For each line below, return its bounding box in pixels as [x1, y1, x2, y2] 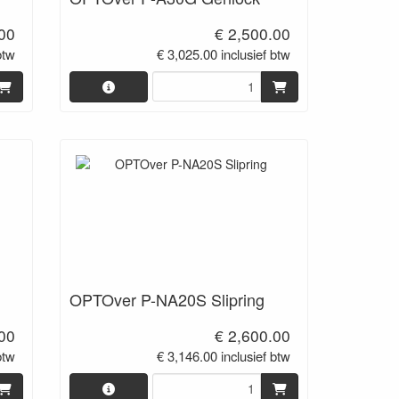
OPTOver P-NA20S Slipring [69, 287, 265, 311]
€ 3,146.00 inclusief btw [157, 346, 291, 365]
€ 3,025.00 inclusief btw [157, 45, 291, 64]
